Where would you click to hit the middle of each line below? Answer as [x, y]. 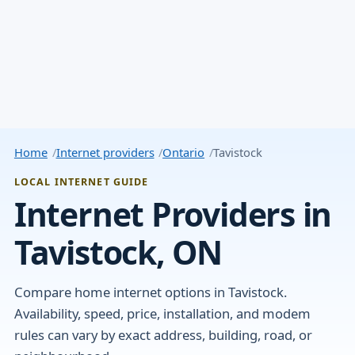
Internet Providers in [173, 214]
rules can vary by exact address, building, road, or [163, 335]
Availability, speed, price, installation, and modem [162, 314]
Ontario [184, 153]
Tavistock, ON [118, 252]
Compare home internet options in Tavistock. [150, 292]
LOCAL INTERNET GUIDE [81, 182]
